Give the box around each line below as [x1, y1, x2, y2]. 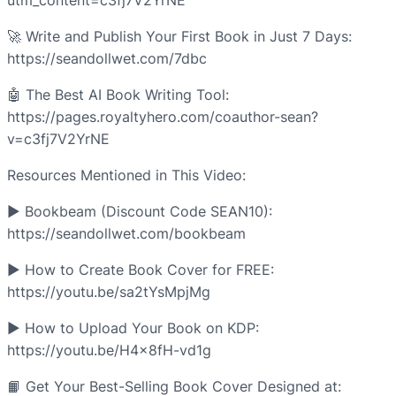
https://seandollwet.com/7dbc [7, 49, 207, 68]
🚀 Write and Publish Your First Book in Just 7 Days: [7, 27, 352, 46]
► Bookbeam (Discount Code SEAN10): [7, 202, 272, 221]
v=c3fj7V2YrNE [7, 130, 110, 148]
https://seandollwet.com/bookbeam [7, 225, 246, 243]
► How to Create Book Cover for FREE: [7, 261, 274, 279]
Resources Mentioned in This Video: [7, 166, 246, 185]
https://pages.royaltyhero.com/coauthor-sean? [7, 108, 318, 126]
